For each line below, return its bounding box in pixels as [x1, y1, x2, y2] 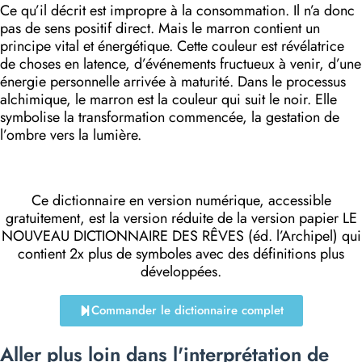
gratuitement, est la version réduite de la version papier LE [5, 208, 357, 229]
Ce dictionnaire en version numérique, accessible [31, 190, 331, 212]
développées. [141, 261, 221, 283]
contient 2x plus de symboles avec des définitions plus [18, 243, 344, 265]
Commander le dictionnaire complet [90, 301, 284, 320]
